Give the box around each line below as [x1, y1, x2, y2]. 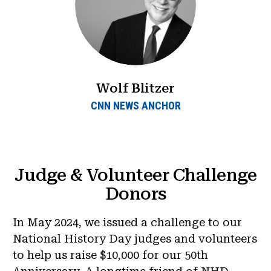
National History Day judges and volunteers [13, 232, 257, 246]
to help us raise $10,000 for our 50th [13, 249, 208, 262]
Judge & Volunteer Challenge [14, 165, 257, 186]
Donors [105, 183, 166, 204]
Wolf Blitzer [96, 80, 175, 96]
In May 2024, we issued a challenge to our [13, 216, 242, 229]
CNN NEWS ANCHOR [90, 99, 181, 113]
